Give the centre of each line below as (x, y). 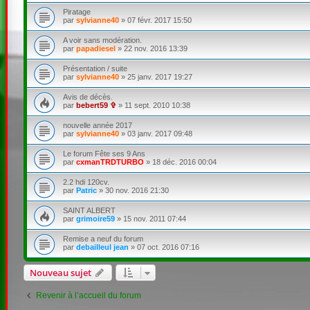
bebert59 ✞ (96, 105)
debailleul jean (102, 247)
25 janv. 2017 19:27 (159, 76)
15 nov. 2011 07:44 (154, 218)
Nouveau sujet (60, 272)
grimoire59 (95, 218)
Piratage (76, 11)
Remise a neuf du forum (103, 238)
